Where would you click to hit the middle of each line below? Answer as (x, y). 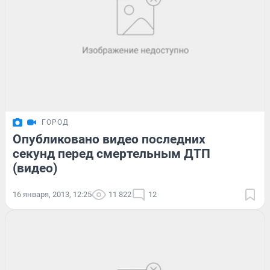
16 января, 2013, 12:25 (52, 194)
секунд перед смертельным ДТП (111, 153)
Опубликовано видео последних (109, 139)
